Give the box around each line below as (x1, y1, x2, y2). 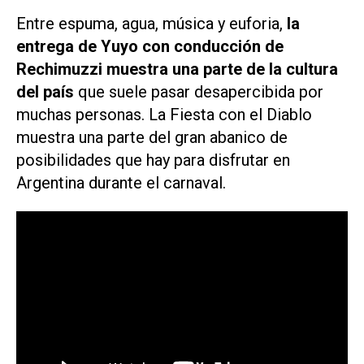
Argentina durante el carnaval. (16, 172, 226, 193)
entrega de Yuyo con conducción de (16, 36, 284, 56)
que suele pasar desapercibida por (74, 81, 323, 102)
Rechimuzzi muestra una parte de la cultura (16, 58, 338, 79)
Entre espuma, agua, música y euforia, (16, 13, 283, 33)
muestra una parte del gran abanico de (16, 127, 288, 147)
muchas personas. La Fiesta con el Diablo (16, 104, 312, 124)
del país (16, 81, 74, 102)
